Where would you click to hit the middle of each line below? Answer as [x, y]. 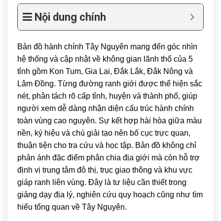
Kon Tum [65, 71]
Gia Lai [97, 71]
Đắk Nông [165, 71]
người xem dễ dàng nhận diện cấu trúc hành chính [106, 108]
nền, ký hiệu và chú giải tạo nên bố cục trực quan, [104, 133]
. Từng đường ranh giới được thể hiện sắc [128, 83]
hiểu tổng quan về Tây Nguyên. [73, 207]
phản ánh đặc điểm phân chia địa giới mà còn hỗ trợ [109, 157]
